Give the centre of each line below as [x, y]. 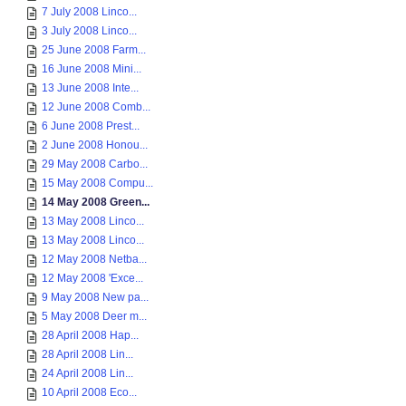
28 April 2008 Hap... [90, 335]
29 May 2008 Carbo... [95, 164]
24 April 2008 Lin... [87, 373]
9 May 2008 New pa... [95, 297]
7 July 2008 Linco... [89, 12]
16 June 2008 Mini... [92, 69]
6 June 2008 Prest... [91, 126]
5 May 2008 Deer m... [94, 316]
